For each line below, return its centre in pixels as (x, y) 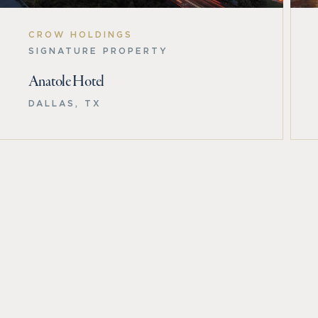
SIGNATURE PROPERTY (98, 50)
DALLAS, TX (65, 103)
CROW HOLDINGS (80, 34)
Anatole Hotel (66, 82)
